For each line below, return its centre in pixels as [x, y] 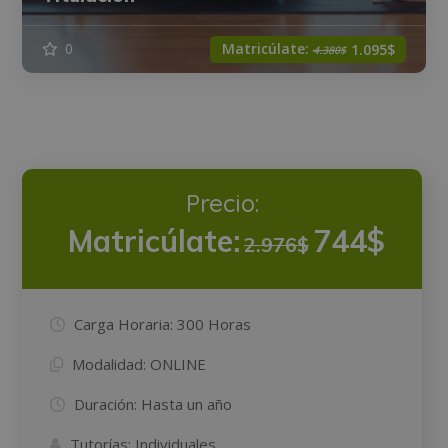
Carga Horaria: [124, 323]
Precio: [222, 202]
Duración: [106, 403]
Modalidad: [109, 363]
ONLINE [178, 363]
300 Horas [214, 323]
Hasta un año [187, 403]
